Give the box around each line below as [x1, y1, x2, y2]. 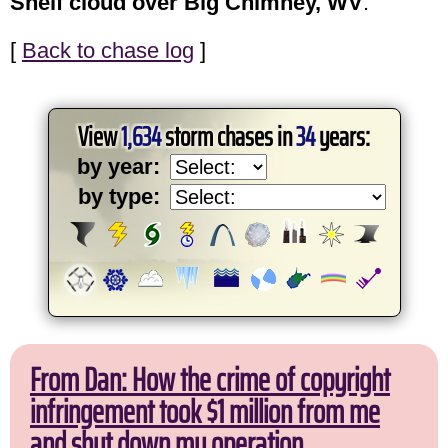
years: [315, 115, 370, 159]
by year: [76, 154, 160, 180]
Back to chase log [22, 38, 194, 64]
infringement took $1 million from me [30, 387, 380, 438]
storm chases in [161, 115, 296, 159]
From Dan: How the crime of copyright [30, 355, 390, 406]
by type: [77, 184, 160, 210]
